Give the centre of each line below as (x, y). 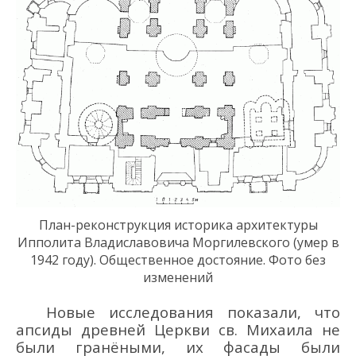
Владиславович (133, 242)
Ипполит (45, 242)
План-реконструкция (106, 224)
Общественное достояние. (184, 259)
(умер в (314, 242)
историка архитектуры (246, 224)
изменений (178, 277)
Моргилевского (241, 242)
